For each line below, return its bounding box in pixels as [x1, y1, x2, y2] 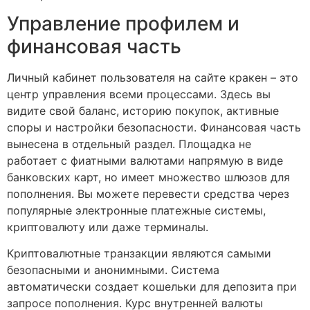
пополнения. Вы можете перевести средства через [7, 187, 289, 201]
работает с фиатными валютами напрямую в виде [7, 154, 283, 168]
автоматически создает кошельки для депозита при [7, 280, 297, 294]
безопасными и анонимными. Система [7, 263, 219, 277]
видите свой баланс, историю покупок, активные [7, 104, 279, 118]
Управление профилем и [7, 12, 239, 36]
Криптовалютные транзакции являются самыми [7, 246, 271, 261]
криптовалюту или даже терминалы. [7, 220, 208, 235]
